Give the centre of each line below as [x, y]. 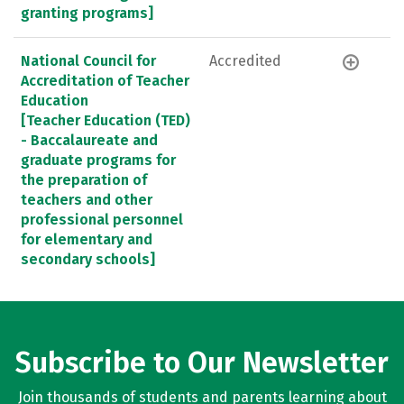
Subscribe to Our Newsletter [202, 363]
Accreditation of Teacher [105, 80]
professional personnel [102, 219]
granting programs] [87, 13]
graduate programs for [98, 160]
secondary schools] [88, 259]
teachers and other [87, 199]
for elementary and [87, 239]
